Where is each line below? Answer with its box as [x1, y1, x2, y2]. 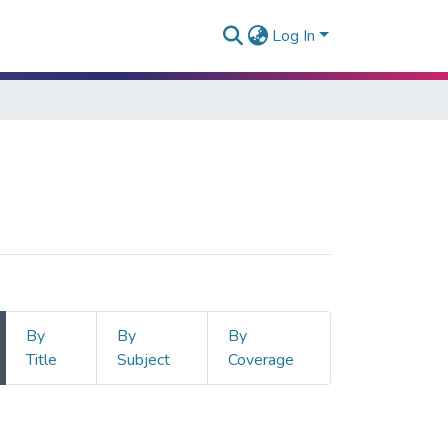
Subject [116, 349, 170, 371]
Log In [272, 25, 316, 47]
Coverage [227, 349, 294, 371]
